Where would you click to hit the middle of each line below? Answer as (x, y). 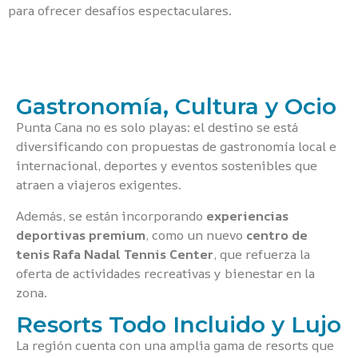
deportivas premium (81, 235)
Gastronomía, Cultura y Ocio (176, 107)
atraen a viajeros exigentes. (99, 185)
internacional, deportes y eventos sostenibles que (167, 166)
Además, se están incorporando (111, 215)
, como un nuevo (196, 235)
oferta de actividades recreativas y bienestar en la (165, 273)
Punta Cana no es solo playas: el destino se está (157, 127)
